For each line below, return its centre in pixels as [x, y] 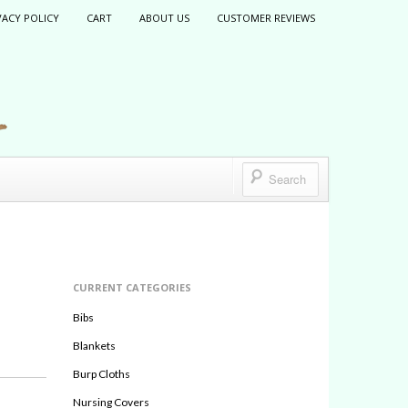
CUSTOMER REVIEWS [266, 18]
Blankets [95, 346]
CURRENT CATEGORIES [133, 287]
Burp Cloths [102, 374]
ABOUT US [164, 18]
